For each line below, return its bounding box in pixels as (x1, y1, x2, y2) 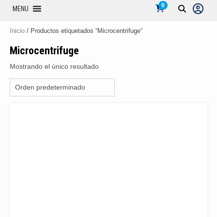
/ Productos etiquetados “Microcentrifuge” (25, 27, 142, 34)
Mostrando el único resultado (10, 62, 99, 70)
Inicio (10, 27, 25, 34)
